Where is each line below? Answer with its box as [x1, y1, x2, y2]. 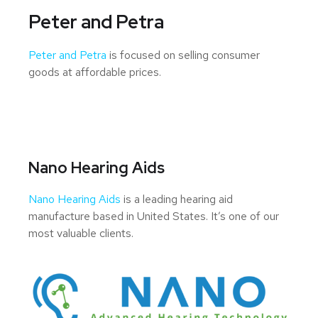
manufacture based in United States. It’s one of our [28, 208, 279, 224]
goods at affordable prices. [28, 64, 161, 79]
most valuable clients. [28, 225, 133, 241]
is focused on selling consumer [106, 47, 260, 62]
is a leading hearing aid [121, 191, 233, 207]
